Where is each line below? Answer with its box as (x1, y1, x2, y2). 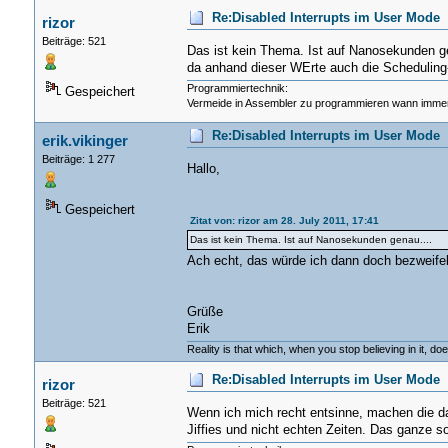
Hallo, (186, 161, 220, 176)
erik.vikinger (41, 131, 128, 149)
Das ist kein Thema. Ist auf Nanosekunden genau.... (189, 233, 432, 245)
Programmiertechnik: (186, 81, 288, 94)
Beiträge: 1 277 (41, 152, 115, 165)
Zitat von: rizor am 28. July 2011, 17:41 (189, 214, 379, 226)
